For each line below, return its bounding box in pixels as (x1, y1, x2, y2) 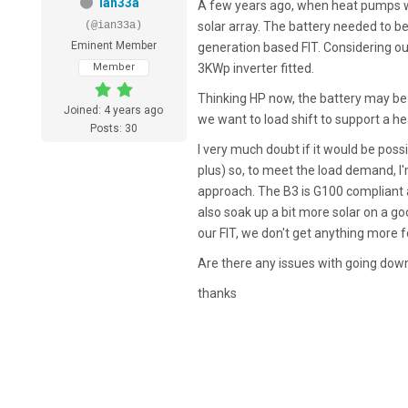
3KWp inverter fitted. (197, 61, 314, 76)
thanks (197, 286, 237, 301)
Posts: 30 (89, 122, 138, 136)
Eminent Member (70, 39, 157, 53)
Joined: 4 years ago (64, 104, 164, 117)
